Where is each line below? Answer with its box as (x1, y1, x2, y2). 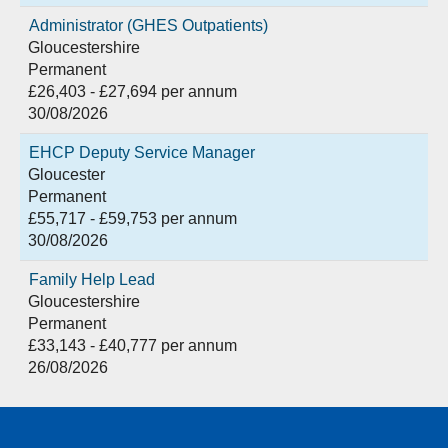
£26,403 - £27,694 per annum (28, 83, 237, 100)
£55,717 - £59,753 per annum (28, 210, 237, 227)
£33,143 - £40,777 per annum (28, 337, 237, 354)
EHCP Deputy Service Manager (29, 144, 255, 161)
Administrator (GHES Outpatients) (29, 17, 268, 34)
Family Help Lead (29, 271, 155, 288)
